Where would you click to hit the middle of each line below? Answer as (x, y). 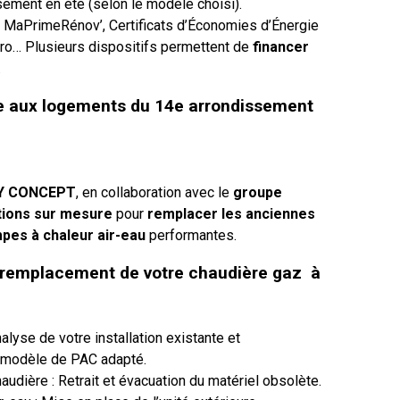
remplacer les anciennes (231, 213)
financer (281, 46)
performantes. (191, 235)
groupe (258, 192)
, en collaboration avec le (154, 192)
